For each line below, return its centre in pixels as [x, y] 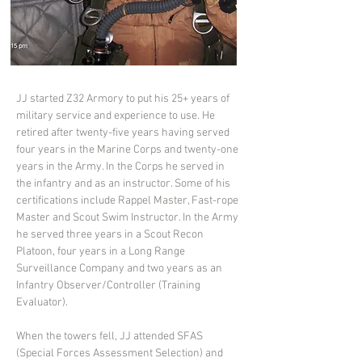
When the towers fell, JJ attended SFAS [111, 337]
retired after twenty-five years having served [124, 133]
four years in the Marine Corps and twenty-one [128, 150]
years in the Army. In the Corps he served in [122, 167]
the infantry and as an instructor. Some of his [124, 184]
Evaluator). [42, 303]
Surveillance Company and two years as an [120, 269]
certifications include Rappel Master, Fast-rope [128, 201]
